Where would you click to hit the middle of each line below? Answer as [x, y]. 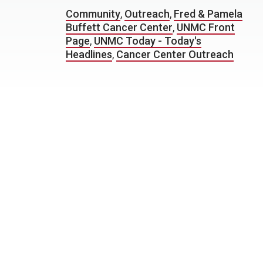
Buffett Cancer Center [119, 27]
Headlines [89, 54]
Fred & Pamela [208, 14]
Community [93, 14]
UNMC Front [206, 27]
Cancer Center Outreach [175, 54]
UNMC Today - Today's [148, 41]
